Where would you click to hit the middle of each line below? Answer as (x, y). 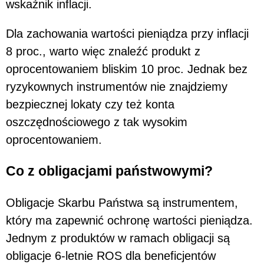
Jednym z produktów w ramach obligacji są (118, 238)
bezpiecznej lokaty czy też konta (90, 104)
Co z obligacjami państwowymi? (109, 171)
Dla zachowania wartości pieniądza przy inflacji (127, 33)
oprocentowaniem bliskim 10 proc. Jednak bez (127, 69)
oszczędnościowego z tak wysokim (97, 122)
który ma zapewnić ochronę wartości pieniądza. (129, 220)
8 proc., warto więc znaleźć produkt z (103, 51)
